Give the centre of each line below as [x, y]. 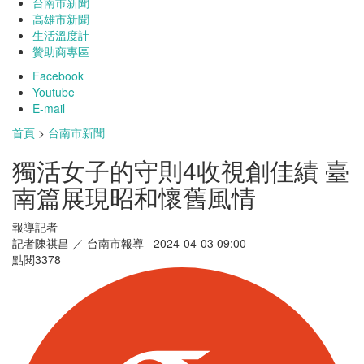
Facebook [58, 76]
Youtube [54, 92]
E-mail [49, 108]
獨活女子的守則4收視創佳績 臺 [181, 171]
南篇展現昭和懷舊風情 [134, 197]
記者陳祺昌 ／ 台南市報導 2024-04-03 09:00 [129, 243]
